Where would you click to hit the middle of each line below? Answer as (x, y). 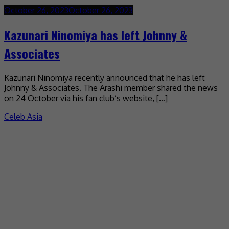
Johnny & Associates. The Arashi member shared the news (111, 88)
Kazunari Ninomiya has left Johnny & (96, 35)
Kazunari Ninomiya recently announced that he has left (105, 77)
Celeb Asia (23, 116)
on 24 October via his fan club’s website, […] (86, 98)
